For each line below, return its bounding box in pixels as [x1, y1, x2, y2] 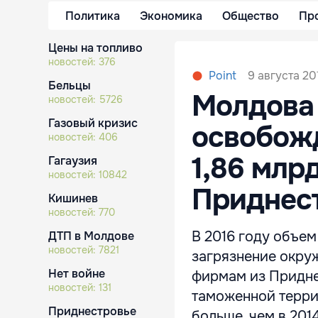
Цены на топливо [48, 40, 143, 55]
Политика [65, 8, 120, 23]
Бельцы [48, 78, 91, 93]
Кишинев [48, 191, 98, 206]
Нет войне [48, 266, 105, 281]
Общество [222, 8, 279, 23]
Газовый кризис [48, 116, 138, 131]
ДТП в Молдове [48, 229, 134, 243]
